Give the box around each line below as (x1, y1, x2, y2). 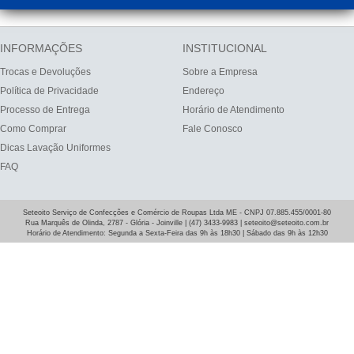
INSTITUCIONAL (183, 41, 267, 55)
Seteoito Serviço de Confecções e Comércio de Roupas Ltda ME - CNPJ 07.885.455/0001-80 (23, 208, 331, 217)
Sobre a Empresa (183, 66, 258, 77)
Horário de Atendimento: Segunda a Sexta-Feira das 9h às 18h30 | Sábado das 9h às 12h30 (26, 228, 328, 237)
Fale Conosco (183, 122, 243, 134)
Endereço (183, 85, 224, 96)
